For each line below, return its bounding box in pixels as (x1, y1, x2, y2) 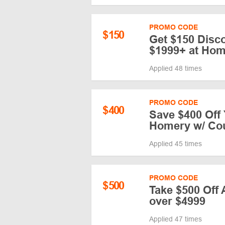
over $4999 (149, 194, 205, 207)
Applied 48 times (149, 64, 202, 72)
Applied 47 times (149, 214, 202, 223)
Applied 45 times (149, 139, 202, 148)
